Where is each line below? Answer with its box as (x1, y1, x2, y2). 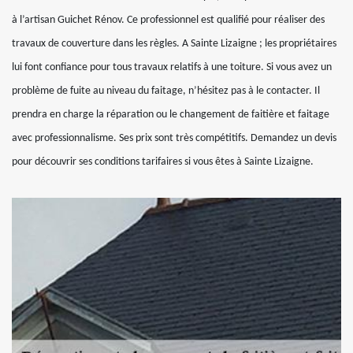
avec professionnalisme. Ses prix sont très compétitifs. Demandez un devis (12, 132, 336, 144)
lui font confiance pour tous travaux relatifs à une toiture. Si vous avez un (12, 61, 332, 73)
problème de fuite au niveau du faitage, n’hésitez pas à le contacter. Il (12, 85, 320, 97)
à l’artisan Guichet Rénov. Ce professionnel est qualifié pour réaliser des (12, 14, 325, 26)
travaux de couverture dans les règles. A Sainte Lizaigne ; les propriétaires (12, 38, 336, 50)
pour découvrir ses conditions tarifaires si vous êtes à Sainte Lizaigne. (12, 156, 314, 168)
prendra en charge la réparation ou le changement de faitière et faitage (12, 109, 329, 121)
